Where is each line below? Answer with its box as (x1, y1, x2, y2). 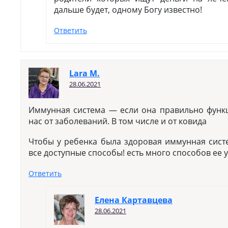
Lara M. (69, 68, 100, 79)
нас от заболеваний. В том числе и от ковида (28, 116, 207, 127)
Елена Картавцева (95, 194, 173, 206)
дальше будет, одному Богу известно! (54, 4, 202, 15)
